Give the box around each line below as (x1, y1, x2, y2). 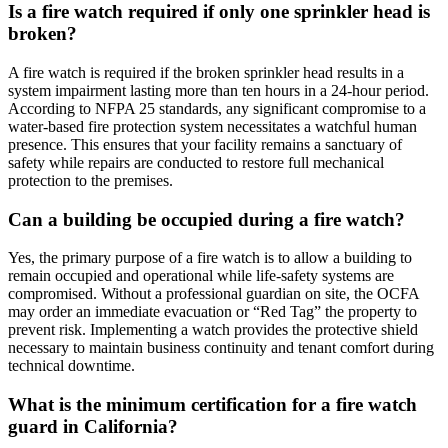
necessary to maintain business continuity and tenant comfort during (8, 339, 434, 357)
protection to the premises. (8, 171, 173, 189)
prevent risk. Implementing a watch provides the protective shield (8, 321, 418, 339)
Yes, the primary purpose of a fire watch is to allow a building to (8, 249, 412, 267)
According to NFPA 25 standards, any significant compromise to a (8, 99, 426, 117)
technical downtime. (8, 357, 135, 375)
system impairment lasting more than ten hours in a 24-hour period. (8, 81, 429, 99)
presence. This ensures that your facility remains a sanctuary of (8, 135, 402, 153)
